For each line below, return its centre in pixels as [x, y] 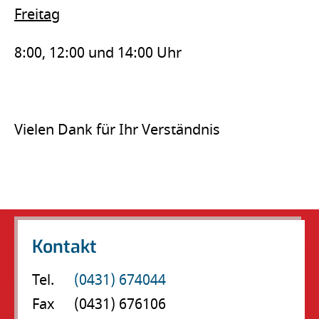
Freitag [37, 15]
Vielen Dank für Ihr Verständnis [117, 130]
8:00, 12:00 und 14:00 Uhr [98, 53]
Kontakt [64, 245]
